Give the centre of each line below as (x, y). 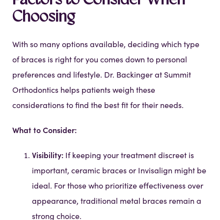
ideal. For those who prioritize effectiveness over (118, 186)
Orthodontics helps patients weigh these (84, 90)
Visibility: (48, 155)
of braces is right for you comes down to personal (100, 59)
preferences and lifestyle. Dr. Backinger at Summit (102, 75)
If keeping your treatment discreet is (129, 155)
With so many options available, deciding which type (106, 44)
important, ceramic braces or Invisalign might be (119, 170)
